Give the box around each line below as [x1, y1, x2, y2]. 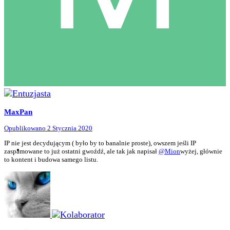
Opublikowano [4, 124, 47, 132]
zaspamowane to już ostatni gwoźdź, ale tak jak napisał [4, 147, 159, 155]
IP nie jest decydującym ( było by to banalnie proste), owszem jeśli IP [4, 139, 196, 147]
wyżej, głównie [180, 147, 222, 155]
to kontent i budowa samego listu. [4, 155, 98, 163]
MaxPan [4, 107, 32, 116]
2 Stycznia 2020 [47, 124, 92, 132]
